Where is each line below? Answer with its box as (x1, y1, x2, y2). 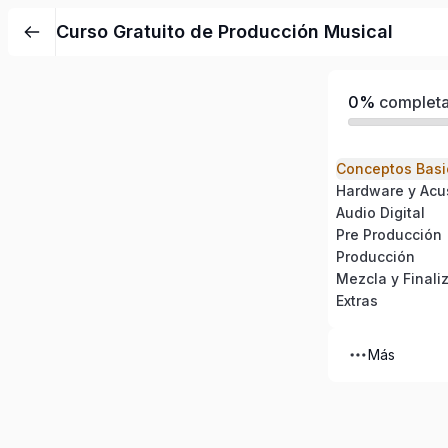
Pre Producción (336, 226, 442, 243)
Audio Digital (336, 204, 425, 221)
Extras (336, 292, 378, 309)
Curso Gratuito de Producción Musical (56, 21, 393, 42)
